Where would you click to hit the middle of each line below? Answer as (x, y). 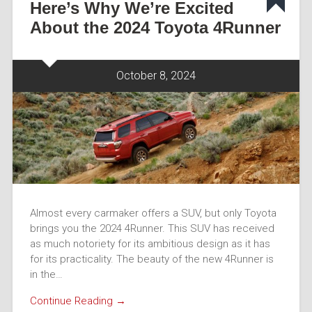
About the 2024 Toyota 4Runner (155, 27)
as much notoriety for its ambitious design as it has (150, 243)
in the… (46, 274)
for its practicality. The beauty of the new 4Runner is (151, 259)
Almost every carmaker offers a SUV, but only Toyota (153, 213)
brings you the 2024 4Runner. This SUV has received (152, 228)
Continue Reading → (78, 301)
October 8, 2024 (156, 75)
